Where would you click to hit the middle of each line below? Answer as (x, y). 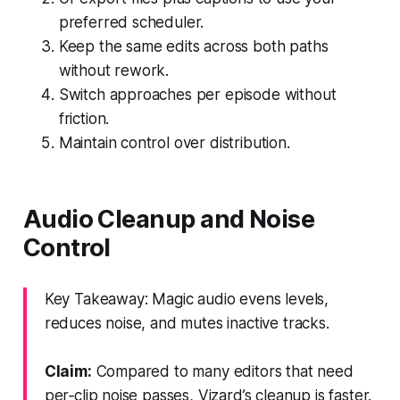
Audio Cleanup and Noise (169, 219)
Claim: (68, 371)
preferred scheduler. (131, 22)
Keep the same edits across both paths (193, 46)
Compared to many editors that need (222, 371)
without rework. (114, 70)
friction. (84, 118)
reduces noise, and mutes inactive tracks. (187, 323)
